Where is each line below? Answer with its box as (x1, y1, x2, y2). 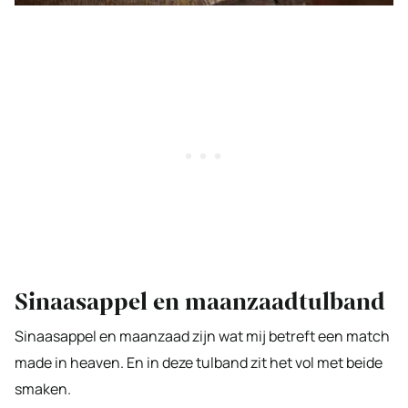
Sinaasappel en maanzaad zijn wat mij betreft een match (15, 325, 390, 346)
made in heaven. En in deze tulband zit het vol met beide (15, 352, 382, 372)
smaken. (15, 378, 71, 399)
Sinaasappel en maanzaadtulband (15, 285, 385, 318)
